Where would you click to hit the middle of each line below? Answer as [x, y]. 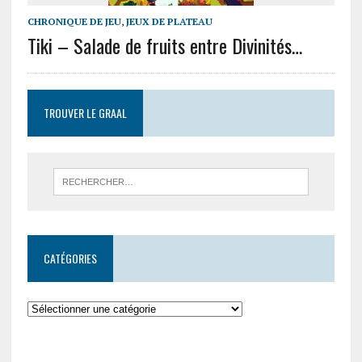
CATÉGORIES [70, 259]
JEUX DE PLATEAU [169, 22]
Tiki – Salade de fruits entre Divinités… [164, 46]
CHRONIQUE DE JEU [74, 22]
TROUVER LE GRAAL [85, 113]
